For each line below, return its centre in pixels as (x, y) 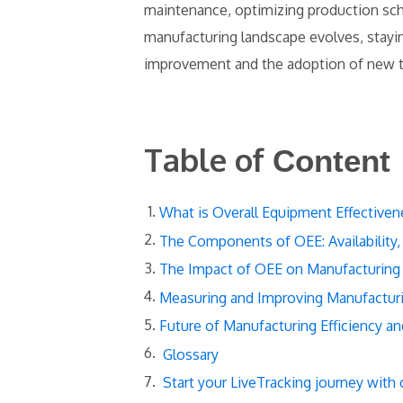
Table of (208, 159)
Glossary (191, 354)
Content (331, 160)
